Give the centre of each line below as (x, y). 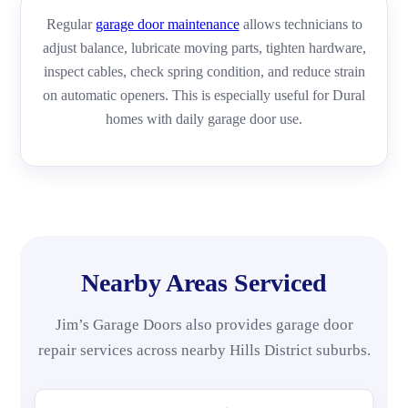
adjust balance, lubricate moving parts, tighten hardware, (204, 47)
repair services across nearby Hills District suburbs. (204, 350)
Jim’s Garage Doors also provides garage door (204, 324)
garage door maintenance (167, 24)
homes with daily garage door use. (204, 118)
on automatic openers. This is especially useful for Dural (204, 95)
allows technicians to (301, 24)
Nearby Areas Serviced (204, 282)
